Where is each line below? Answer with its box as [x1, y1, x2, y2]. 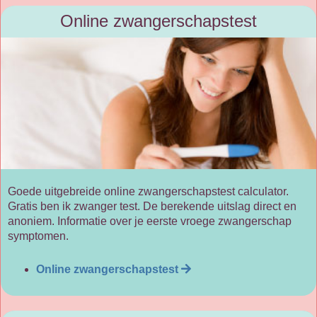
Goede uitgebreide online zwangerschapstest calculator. [8, 185, 289, 197]
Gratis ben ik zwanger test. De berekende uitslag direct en [8, 200, 296, 212]
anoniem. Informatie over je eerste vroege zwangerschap [8, 214, 292, 227]
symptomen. [8, 229, 69, 242]
